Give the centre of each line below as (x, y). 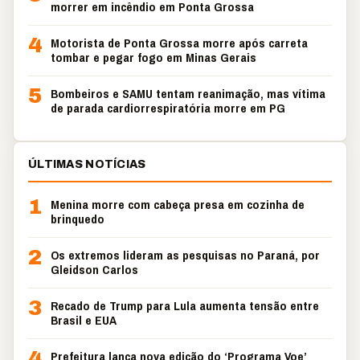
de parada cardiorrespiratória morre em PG (168, 108)
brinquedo (78, 219)
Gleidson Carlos (94, 270)
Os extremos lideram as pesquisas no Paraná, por (185, 255)
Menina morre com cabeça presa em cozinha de (178, 205)
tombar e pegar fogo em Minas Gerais (153, 57)
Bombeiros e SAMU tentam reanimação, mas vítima (188, 94)
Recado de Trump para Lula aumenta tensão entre (185, 306)
